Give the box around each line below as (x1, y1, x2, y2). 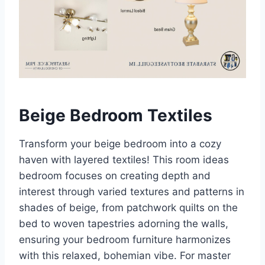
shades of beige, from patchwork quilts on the (19, 202, 238, 214)
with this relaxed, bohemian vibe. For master (19, 250, 231, 262)
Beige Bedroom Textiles (19, 105, 212, 126)
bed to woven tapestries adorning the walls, (19, 218, 228, 230)
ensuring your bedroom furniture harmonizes (19, 234, 231, 246)
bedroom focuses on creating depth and (19, 170, 211, 182)
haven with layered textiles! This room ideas (19, 154, 229, 166)
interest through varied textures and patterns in (19, 186, 244, 198)
